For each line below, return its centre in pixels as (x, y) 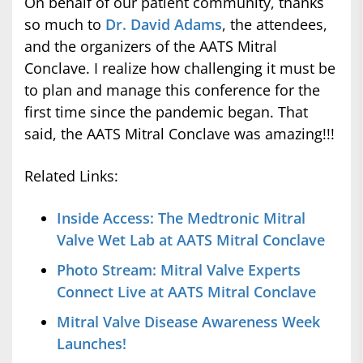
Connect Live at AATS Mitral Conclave (186, 292)
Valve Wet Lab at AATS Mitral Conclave (191, 240)
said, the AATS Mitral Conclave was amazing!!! (179, 134)
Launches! (92, 344)
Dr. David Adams (164, 25)
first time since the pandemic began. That (166, 112)
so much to (65, 25)
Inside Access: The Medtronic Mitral (181, 218)
